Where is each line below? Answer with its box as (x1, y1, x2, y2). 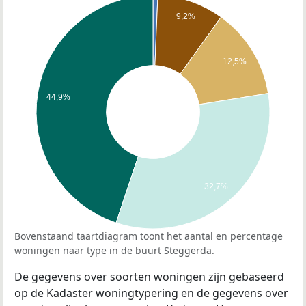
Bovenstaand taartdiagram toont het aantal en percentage (14, 229, 283, 243)
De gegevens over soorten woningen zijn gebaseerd (14, 269, 284, 285)
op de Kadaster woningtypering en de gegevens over (14, 286, 288, 301)
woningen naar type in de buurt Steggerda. (14, 244, 214, 258)
